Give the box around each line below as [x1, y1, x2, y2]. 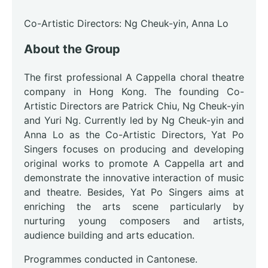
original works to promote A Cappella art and [24, 157, 244, 170]
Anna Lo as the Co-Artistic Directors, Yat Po [24, 129, 244, 141]
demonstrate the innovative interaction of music [24, 172, 244, 184]
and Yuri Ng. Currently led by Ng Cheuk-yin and [24, 114, 244, 127]
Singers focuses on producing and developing [24, 143, 244, 156]
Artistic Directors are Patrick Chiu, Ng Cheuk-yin [24, 100, 244, 112]
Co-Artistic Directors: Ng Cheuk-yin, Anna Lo [24, 17, 229, 30]
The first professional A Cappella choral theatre [24, 71, 244, 84]
